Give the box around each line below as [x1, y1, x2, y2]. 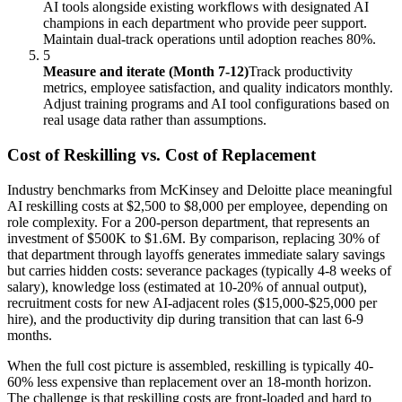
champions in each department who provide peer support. [43, 15, 367, 31]
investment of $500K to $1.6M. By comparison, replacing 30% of [7, 230, 380, 246]
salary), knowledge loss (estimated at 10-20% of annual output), [7, 278, 367, 294]
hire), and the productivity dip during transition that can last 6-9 [7, 310, 363, 327]
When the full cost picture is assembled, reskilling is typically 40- [7, 357, 373, 373]
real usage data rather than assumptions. [43, 112, 267, 128]
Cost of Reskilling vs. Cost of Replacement [7, 144, 316, 164]
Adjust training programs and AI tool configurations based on [43, 96, 389, 112]
